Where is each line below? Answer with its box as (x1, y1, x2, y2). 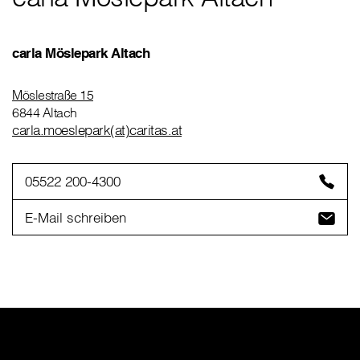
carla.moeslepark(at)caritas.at (12, 121, 182, 139)
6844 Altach (12, 104, 77, 121)
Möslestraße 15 (12, 87, 93, 104)
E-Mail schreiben (25, 208, 126, 226)
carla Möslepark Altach (12, 44, 149, 62)
